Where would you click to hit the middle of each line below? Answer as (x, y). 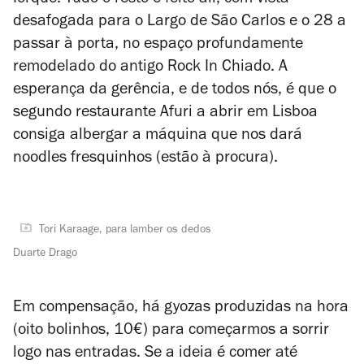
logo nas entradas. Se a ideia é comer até (155, 354)
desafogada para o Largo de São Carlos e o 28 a (180, 23)
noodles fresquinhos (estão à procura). (145, 159)
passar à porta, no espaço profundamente (158, 45)
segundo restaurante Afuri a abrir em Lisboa (165, 114)
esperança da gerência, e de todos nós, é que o (175, 91)
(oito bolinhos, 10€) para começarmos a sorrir (171, 331)
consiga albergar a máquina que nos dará (158, 136)
